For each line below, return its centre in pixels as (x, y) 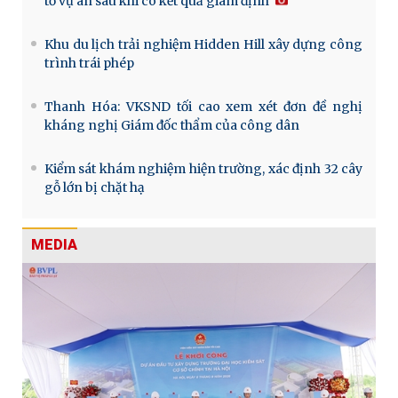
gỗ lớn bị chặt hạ (95, 188)
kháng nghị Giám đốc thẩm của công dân (172, 126)
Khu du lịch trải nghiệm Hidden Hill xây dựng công (203, 45)
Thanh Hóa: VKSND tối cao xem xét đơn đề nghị (203, 107)
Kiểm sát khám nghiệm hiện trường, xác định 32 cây (203, 169)
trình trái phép (89, 64)
